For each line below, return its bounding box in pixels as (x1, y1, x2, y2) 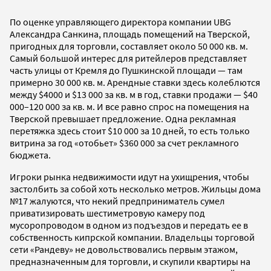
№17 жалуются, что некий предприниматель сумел (10, 195, 225, 207)
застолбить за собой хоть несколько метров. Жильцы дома (10, 183, 261, 195)
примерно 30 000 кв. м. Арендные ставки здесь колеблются (10, 76, 260, 89)
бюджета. (10, 149, 51, 162)
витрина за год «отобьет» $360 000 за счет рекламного (10, 137, 239, 149)
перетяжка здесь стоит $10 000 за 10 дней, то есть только (10, 125, 250, 137)
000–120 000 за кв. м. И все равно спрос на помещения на (10, 100, 249, 113)
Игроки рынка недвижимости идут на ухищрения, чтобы (10, 171, 249, 183)
